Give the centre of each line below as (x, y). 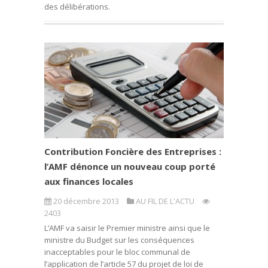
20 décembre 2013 (86, 201)
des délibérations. (77, 7)
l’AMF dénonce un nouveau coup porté (130, 166)
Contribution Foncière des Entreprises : (133, 151)
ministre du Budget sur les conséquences (119, 240)
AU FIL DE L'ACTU (165, 201)
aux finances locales (89, 181)
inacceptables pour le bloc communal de (117, 252)
